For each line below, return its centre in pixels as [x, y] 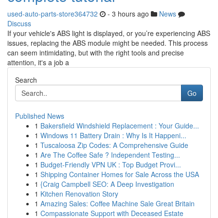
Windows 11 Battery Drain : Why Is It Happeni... [113, 135]
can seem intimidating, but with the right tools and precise [96, 53]
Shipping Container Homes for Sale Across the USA [120, 174]
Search [26, 80]
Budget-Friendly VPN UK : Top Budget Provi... [111, 164]
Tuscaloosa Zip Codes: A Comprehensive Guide [114, 145]
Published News [40, 116]
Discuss [19, 23]
